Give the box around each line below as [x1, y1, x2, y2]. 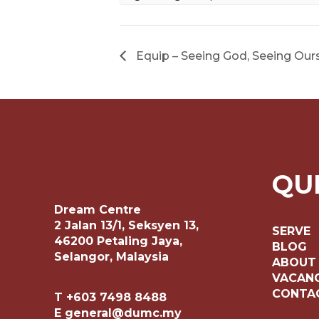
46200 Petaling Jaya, [54, 234, 182, 248]
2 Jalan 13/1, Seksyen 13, [54, 218, 199, 232]
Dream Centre [54, 202, 141, 216]
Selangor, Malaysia [54, 249, 169, 263]
